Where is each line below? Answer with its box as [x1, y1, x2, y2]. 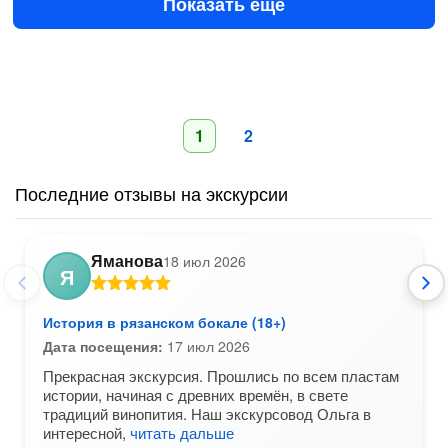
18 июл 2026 [163, 251, 246, 271]
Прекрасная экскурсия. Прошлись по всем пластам [43, 365, 399, 386]
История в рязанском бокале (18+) [43, 312, 286, 332]
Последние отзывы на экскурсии [15, 180, 288, 206]
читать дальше [130, 422, 234, 443]
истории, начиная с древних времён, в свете [43, 384, 348, 405]
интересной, [43, 422, 130, 443]
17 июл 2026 [163, 336, 250, 356]
